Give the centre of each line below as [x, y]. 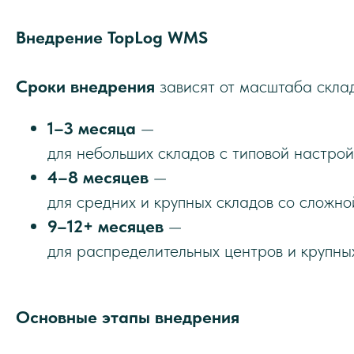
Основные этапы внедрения [128, 317]
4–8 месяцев [98, 177]
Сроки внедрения [85, 86]
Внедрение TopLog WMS [112, 37]
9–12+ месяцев [105, 226]
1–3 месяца [92, 128]
